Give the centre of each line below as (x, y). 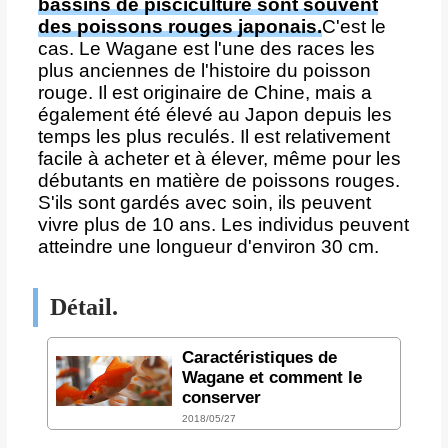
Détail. (83, 306)
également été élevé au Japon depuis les (214, 114)
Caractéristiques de (259, 357)
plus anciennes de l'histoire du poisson (204, 70)
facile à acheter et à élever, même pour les (219, 158)
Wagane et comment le (271, 377)
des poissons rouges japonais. (179, 26)
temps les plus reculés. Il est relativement (213, 136)
